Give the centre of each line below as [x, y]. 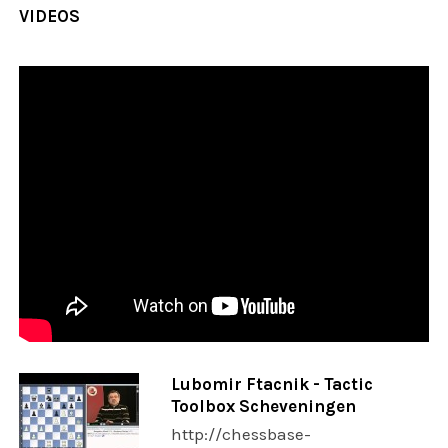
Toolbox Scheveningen [263, 406]
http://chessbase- [240, 434]
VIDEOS [50, 16]
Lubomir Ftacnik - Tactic [271, 384]
